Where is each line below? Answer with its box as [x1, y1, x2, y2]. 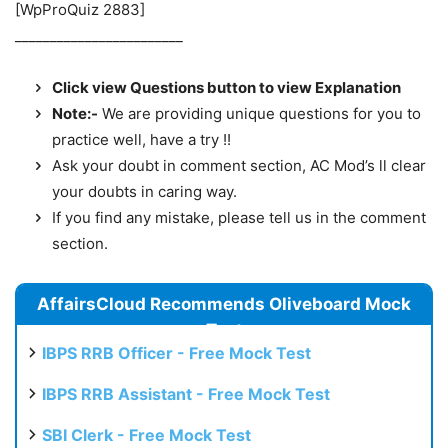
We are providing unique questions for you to [98, 104, 421, 124]
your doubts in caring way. [52, 182, 237, 202]
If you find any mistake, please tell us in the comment [52, 208, 426, 228]
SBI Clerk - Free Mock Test [42, 425, 251, 446]
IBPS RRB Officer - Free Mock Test [42, 343, 311, 364]
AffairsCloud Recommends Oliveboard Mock [37, 294, 411, 315]
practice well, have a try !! [52, 130, 231, 150]
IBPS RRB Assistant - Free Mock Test [42, 384, 330, 405]
